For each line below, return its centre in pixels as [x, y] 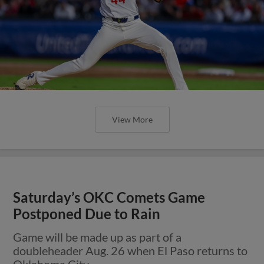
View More [132, 119]
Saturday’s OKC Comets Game [109, 197]
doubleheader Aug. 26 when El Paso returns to [131, 250]
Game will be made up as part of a [98, 237]
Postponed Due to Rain [87, 214]
